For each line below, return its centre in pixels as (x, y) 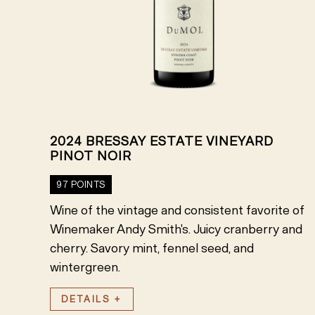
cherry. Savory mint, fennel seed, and (152, 248)
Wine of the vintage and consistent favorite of (177, 210)
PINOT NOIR (91, 156)
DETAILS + (92, 299)
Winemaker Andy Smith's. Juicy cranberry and (176, 229)
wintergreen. (85, 267)
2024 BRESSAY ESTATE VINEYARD (161, 141)
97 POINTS (81, 184)
